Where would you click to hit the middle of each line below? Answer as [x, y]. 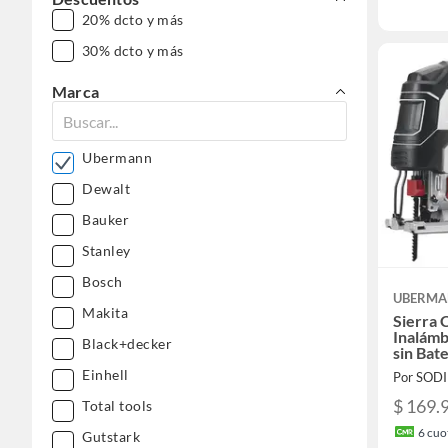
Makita [105, 313]
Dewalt [106, 189]
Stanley [106, 251]
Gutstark [111, 437]
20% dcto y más [133, 20]
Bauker [105, 220]
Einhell [105, 375]
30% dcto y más [133, 51]
